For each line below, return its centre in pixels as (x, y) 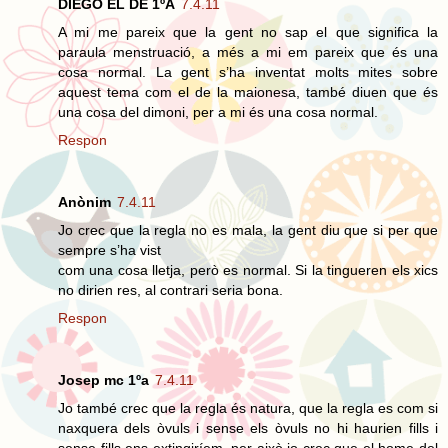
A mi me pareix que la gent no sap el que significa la (248, 31)
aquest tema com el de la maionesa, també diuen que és (248, 91)
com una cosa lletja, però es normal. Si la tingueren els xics (248, 269)
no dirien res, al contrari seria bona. (170, 289)
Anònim (84, 201)
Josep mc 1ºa (103, 379)
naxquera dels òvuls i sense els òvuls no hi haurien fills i (248, 427)
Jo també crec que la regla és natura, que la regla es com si (248, 407)
